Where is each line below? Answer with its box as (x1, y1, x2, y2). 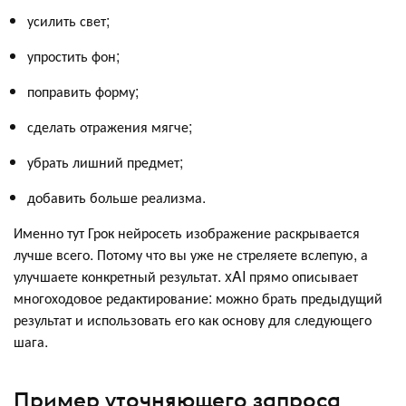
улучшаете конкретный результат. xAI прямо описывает (14, 266, 358, 287)
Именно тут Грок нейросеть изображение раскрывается (14, 222, 360, 244)
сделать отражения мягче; (27, 116, 192, 138)
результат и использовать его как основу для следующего (14, 309, 372, 331)
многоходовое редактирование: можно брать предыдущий (14, 287, 382, 309)
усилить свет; (27, 10, 110, 32)
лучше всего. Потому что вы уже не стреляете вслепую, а (14, 244, 368, 266)
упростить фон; (27, 45, 120, 67)
